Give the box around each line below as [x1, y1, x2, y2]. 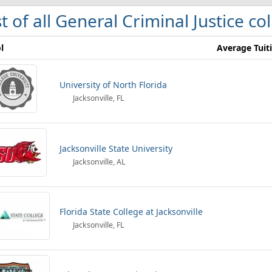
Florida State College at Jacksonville [59, 206, 203, 217]
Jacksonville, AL [71, 157, 126, 167]
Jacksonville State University [59, 143, 172, 154]
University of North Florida [59, 79, 167, 90]
